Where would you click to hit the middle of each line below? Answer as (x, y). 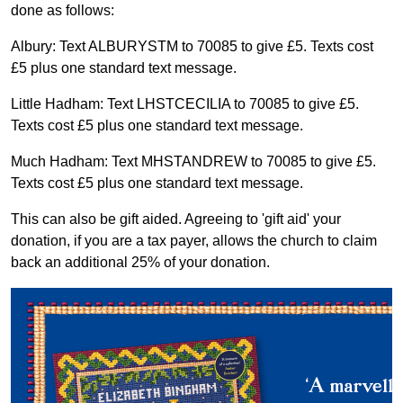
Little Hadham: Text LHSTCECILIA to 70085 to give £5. (185, 104)
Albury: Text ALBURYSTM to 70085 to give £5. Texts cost (192, 46)
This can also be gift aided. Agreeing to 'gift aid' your (176, 219)
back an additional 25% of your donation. (140, 262)
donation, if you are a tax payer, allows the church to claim (194, 241)
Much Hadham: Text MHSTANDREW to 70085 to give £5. (193, 161)
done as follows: (63, 10)
